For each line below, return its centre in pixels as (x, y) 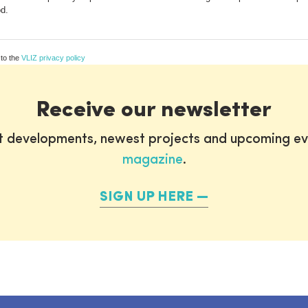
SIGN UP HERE (146, 197)
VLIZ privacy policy (53, 57)
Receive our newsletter (154, 110)
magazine (152, 160)
